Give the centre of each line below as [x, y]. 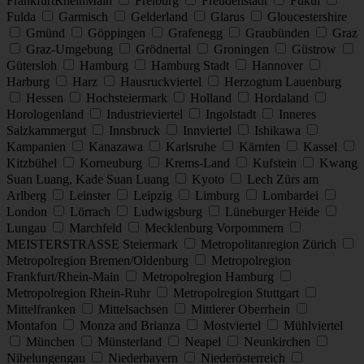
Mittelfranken [43, 309]
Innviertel [209, 130]
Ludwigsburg [169, 212]
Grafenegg [197, 33]
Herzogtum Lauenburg [283, 82]
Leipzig [154, 195]
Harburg [30, 82]
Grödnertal [165, 49]
